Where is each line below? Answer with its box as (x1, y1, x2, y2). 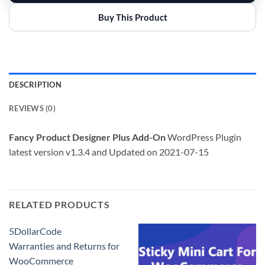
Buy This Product (98, 11, 167, 22)
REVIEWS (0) (9, 103, 56, 113)
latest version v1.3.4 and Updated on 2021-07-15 (9, 146, 209, 157)
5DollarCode (8, 225, 62, 237)
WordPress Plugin (166, 131, 241, 143)
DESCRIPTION (9, 79, 62, 89)
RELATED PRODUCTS (9, 198, 110, 210)
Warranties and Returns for (8, 240, 119, 251)
